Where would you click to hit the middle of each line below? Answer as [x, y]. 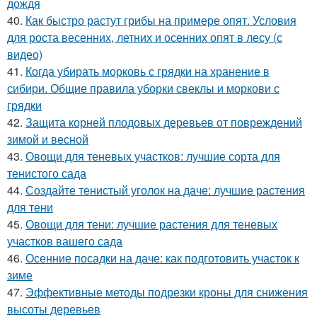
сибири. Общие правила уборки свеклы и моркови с [143, 88]
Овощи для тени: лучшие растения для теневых [151, 224]
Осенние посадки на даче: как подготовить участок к [162, 258]
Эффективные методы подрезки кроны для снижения [167, 292]
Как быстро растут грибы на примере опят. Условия [161, 20]
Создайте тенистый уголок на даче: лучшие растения [165, 190]
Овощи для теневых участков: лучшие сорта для [153, 156]
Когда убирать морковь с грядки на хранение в [148, 71]
